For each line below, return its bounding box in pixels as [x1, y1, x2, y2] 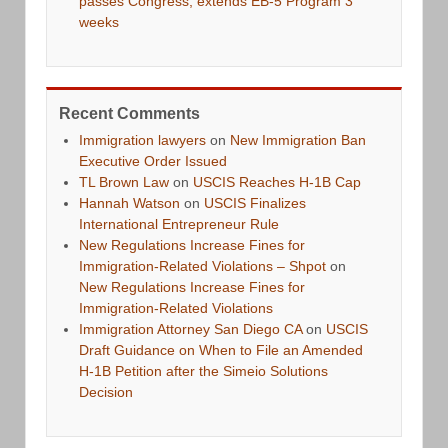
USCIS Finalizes [204, 194, 306, 211]
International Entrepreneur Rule [79, 215, 279, 232]
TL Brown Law [79, 173, 169, 190]
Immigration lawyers [79, 131, 206, 148]
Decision [79, 383, 133, 400]
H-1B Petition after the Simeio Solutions [79, 362, 328, 379]
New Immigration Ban [230, 131, 366, 148]
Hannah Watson [79, 194, 180, 211]
